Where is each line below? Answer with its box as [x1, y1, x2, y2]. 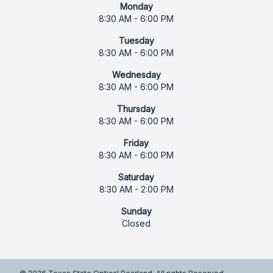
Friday [124, 138, 149, 149]
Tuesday [118, 35, 154, 46]
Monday [119, 1, 153, 12]
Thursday [117, 104, 156, 115]
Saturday [118, 172, 155, 183]
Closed [122, 218, 151, 229]
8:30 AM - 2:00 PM [99, 184, 174, 195]
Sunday [121, 206, 152, 217]
